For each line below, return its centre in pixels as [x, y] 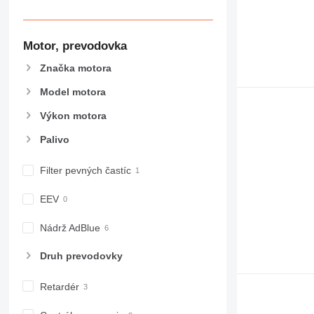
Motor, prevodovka [75, 46]
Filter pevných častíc [85, 171]
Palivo [54, 140]
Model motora [73, 91]
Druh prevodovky [81, 255]
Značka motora [75, 68]
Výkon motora [73, 116]
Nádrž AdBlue [70, 228]
